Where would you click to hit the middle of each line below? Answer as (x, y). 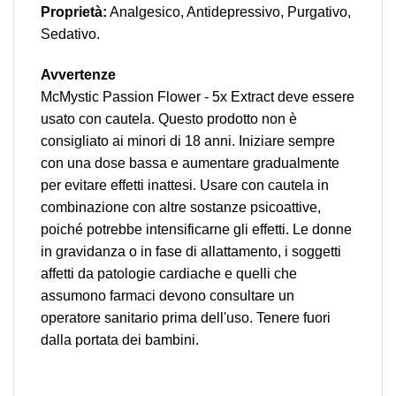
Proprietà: (74, 12)
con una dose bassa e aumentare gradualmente (190, 164)
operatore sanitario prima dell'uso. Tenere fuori (186, 318)
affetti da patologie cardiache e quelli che (169, 274)
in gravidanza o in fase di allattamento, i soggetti (191, 252)
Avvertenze (78, 75)
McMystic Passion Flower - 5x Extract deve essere (198, 97)
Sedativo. (70, 34)
